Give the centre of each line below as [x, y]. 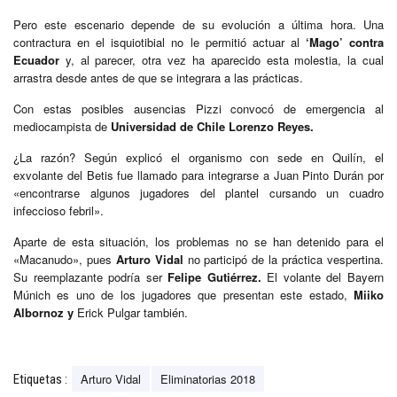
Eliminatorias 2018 [208, 378]
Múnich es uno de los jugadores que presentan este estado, [183, 294]
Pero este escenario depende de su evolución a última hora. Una [198, 24]
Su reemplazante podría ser [91, 276]
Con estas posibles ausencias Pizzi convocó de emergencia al [198, 108]
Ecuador [36, 59]
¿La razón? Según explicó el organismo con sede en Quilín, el [198, 157]
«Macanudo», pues [65, 259]
